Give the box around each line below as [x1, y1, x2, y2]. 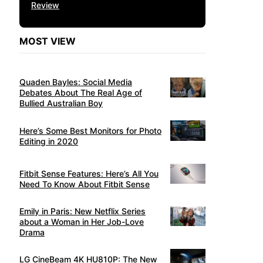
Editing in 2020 [19, 136, 78, 146]
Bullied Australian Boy [19, 98, 103, 109]
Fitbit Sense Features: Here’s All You [19, 168, 159, 178]
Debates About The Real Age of [19, 87, 142, 98]
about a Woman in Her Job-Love [19, 216, 144, 227]
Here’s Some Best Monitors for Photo [19, 125, 161, 136]
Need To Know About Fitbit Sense [19, 178, 150, 189]
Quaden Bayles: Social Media [19, 77, 132, 87]
